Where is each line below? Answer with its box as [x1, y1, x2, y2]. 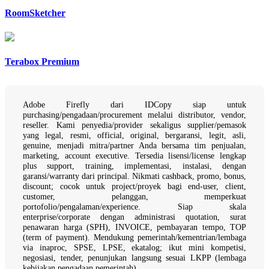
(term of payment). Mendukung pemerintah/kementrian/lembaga [23, 232, 246, 243]
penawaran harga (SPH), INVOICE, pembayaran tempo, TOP [23, 222, 246, 232]
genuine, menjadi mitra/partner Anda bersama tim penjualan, [23, 141, 246, 151]
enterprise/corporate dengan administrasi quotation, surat [23, 212, 246, 222]
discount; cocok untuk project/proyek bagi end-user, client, [23, 181, 246, 192]
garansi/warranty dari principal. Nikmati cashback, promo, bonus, [23, 171, 246, 181]
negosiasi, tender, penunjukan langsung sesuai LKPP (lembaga [23, 253, 246, 263]
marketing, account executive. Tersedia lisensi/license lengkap [23, 151, 246, 161]
